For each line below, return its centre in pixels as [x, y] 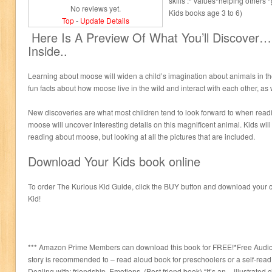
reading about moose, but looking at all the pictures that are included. [141, 136]
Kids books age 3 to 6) [206, 12]
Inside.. [48, 51]
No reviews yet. [95, 8]
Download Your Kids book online [114, 161]
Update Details [104, 20]
